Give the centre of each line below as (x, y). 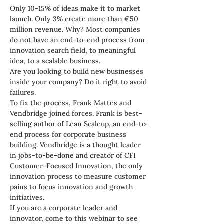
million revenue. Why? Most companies (76, 29)
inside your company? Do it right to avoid (79, 82)
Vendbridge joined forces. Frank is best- (76, 113)
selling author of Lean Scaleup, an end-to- (80, 124)
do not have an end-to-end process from (78, 40)
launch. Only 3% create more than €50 (75, 19)
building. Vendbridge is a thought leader (76, 145)
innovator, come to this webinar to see (75, 218)
